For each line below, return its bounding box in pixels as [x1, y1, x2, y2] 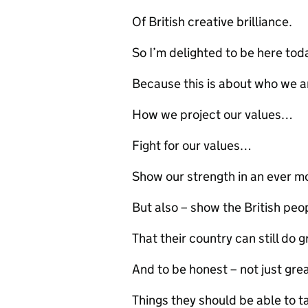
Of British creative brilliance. [132, 14, 292, 30]
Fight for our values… [132, 137, 254, 153]
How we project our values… [132, 107, 293, 122]
